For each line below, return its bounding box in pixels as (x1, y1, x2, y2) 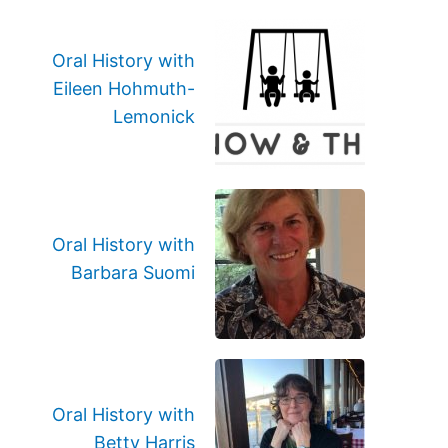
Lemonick (113, 106, 195, 127)
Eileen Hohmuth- (53, 78, 195, 99)
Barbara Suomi (71, 262, 195, 283)
